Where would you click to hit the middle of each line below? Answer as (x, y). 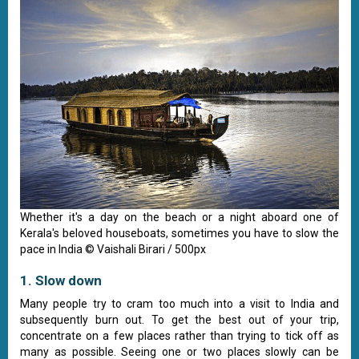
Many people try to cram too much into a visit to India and (179, 303)
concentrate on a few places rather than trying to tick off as (179, 335)
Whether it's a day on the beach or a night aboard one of (179, 217)
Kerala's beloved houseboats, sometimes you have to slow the (179, 233)
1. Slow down (61, 280)
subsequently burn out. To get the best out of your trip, (179, 319)
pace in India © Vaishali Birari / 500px (113, 249)
